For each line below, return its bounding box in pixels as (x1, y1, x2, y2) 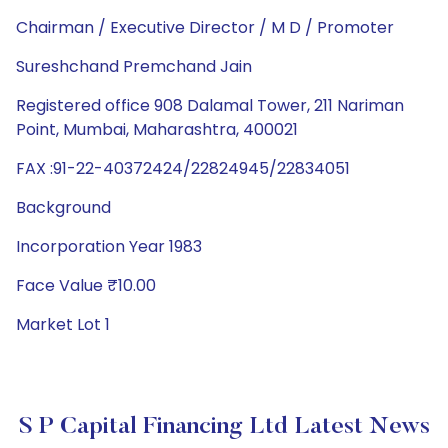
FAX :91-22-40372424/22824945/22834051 (16, 157, 350, 180)
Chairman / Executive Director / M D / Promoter (16, 16, 394, 39)
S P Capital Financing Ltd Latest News (18, 415, 430, 439)
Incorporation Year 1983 (16, 235, 202, 258)
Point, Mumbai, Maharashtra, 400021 (16, 118, 298, 141)
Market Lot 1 (16, 313, 110, 336)
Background (16, 196, 111, 219)
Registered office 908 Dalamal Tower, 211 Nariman (16, 94, 404, 117)
